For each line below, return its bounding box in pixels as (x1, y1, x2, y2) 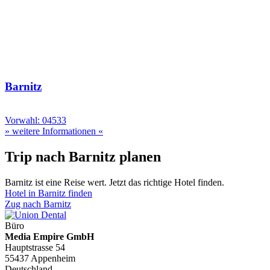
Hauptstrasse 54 (5, 242, 65, 253)
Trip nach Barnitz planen (5, 149, 161, 165)
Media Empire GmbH (5, 231, 94, 242)
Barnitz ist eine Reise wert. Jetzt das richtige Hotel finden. (5, 177, 224, 188)
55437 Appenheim (5, 253, 75, 264)
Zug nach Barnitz (5, 199, 71, 210)
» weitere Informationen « (5, 126, 103, 137)
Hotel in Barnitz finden (5, 188, 92, 199)
